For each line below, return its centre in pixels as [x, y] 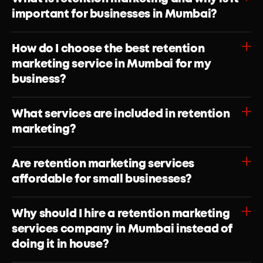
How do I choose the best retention [108, 49]
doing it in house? [60, 245]
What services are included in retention [121, 114]
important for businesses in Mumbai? [114, 14]
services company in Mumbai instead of [122, 229]
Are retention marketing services [103, 164]
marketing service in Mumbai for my [112, 64]
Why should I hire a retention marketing [121, 214]
